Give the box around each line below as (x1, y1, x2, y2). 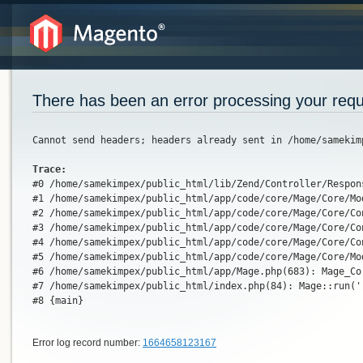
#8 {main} (32, 295, 83, 306)
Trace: (32, 164, 66, 175)
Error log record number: (32, 337, 143, 348)
